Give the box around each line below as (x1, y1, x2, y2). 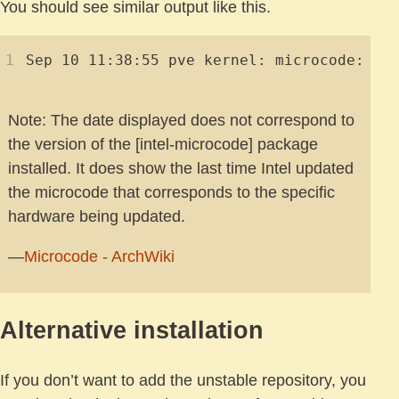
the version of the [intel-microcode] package (8, 135, 318, 154)
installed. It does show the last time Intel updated (8, 159, 354, 178)
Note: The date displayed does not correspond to (8, 111, 354, 130)
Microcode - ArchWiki (24, 248, 175, 266)
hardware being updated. (8, 208, 185, 226)
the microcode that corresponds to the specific (8, 183, 335, 202)
